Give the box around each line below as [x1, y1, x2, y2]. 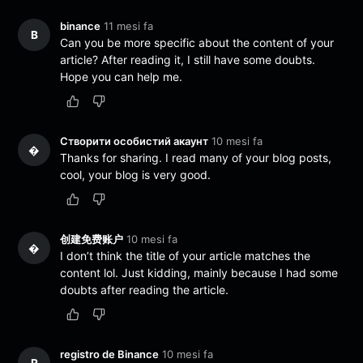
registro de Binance [60, 348, 160, 361]
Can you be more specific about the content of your [60, 35, 335, 49]
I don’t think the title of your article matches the [60, 249, 311, 263]
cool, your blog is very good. [60, 168, 211, 182]
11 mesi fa [104, 19, 154, 32]
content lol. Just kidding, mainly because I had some [60, 266, 339, 280]
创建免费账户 [60, 233, 124, 246]
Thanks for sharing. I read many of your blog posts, [60, 151, 332, 165]
